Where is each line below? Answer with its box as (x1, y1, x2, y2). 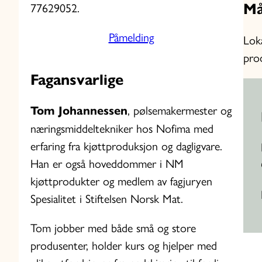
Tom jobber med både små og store (30, 221, 196, 236)
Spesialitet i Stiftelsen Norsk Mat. (30, 192, 183, 206)
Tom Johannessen (30, 104, 127, 119)
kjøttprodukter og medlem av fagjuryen (30, 174, 212, 189)
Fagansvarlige (30, 70, 123, 89)
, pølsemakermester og (127, 104, 232, 118)
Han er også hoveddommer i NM (30, 157, 184, 171)
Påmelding (108, 30, 154, 45)
